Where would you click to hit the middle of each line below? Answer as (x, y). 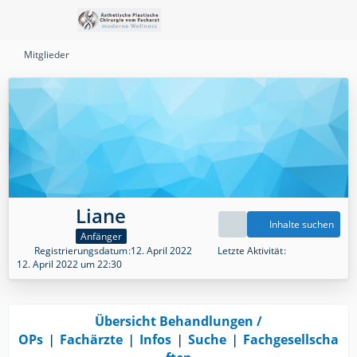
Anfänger (101, 236)
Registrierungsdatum (81, 250)
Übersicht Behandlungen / (178, 321)
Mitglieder (47, 55)
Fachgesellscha (291, 339)
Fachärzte (91, 339)
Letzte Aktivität (250, 250)
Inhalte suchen (302, 225)
